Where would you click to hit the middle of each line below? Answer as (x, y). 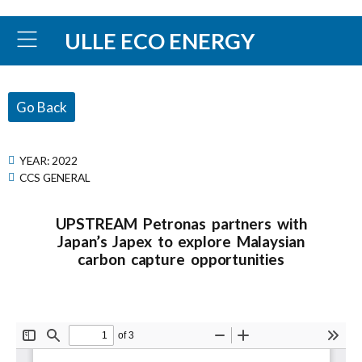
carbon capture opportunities (181, 259)
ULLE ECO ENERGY (160, 40)
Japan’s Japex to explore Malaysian (181, 241)
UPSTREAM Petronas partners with (181, 223)
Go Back (42, 107)
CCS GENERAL (55, 177)
